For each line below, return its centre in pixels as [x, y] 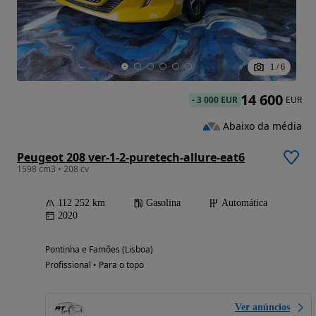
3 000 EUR [217, 100]
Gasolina [163, 203]
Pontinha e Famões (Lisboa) [99, 250]
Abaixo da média [262, 126]
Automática [244, 203]
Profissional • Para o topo [95, 265]
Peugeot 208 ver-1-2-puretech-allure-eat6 [131, 158]
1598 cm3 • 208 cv [53, 169]
